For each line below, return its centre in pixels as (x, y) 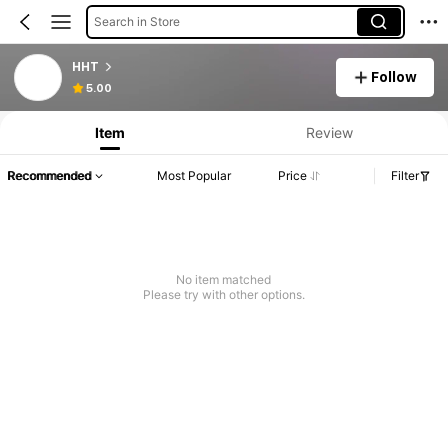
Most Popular (194, 176)
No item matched (224, 280)
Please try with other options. (223, 295)
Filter (405, 176)
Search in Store (136, 21)
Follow (394, 76)
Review (329, 132)
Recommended (49, 176)
